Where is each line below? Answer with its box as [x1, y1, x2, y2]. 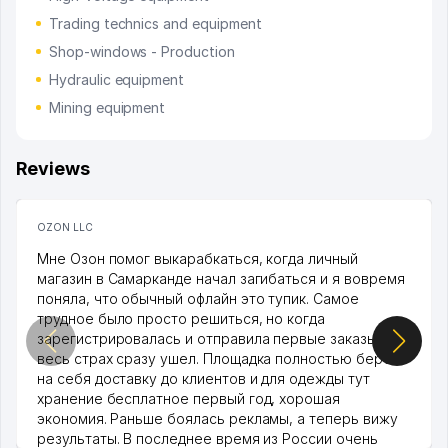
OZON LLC [37, 221, 93, 234]
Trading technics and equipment [49, 15, 262, 33]
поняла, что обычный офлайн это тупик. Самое [37, 290, 359, 308]
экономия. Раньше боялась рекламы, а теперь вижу [37, 410, 398, 428]
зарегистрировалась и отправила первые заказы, [37, 330, 381, 348]
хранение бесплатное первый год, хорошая [37, 390, 341, 408]
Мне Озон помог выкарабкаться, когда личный [37, 250, 358, 268]
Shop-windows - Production [49, 43, 235, 61]
